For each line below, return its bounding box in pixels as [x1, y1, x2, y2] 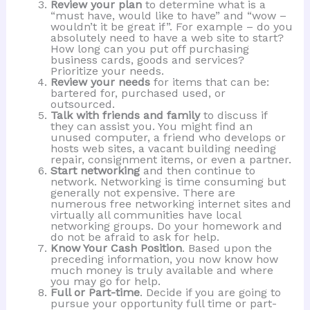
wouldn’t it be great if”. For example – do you [50, 20, 293, 34]
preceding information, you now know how [50, 253, 278, 266]
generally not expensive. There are [50, 186, 235, 200]
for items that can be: [153, 75, 269, 89]
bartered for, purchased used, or [50, 86, 226, 100]
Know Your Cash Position [50, 241, 182, 255]
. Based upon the [181, 241, 272, 255]
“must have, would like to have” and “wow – [50, 9, 286, 23]
